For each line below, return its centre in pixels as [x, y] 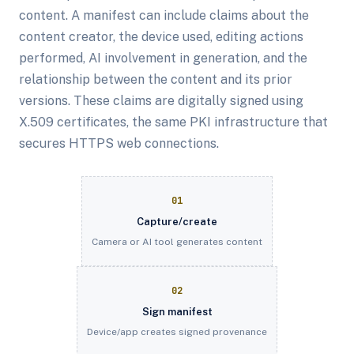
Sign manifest [177, 312]
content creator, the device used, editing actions [161, 37]
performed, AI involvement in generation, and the [163, 58]
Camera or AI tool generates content [177, 242]
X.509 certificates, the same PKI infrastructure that [173, 122]
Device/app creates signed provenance [177, 332]
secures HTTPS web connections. [119, 143]
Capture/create [177, 222]
